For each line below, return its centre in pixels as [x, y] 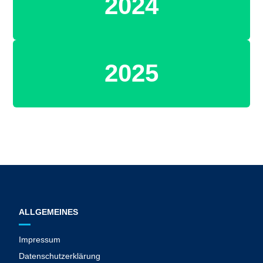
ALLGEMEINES [49, 212]
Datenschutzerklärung [60, 256]
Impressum [40, 239]
